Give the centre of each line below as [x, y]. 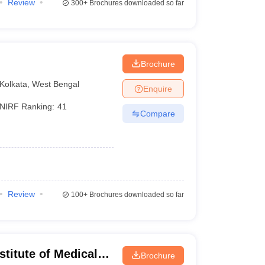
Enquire [157, 88]
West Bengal [56, 84]
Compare [157, 113]
